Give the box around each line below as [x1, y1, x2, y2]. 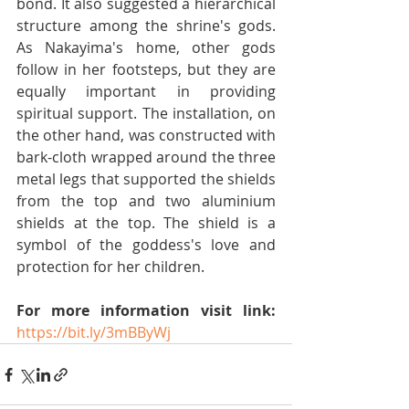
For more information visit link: [16, 300, 276, 320]
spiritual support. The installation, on [16, 103, 276, 123]
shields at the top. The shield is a [16, 213, 276, 233]
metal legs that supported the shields [16, 169, 276, 189]
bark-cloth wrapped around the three [16, 147, 276, 167]
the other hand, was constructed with [16, 125, 276, 145]
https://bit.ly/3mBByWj [16, 322, 171, 342]
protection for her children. [16, 257, 204, 277]
